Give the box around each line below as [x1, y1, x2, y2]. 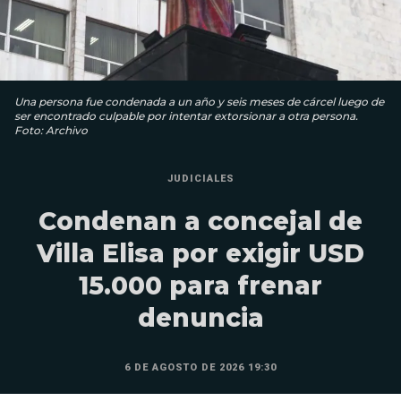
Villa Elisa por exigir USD [37, 237, 364, 269]
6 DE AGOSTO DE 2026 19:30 [124, 361, 277, 373]
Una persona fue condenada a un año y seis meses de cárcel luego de [14, 94, 384, 108]
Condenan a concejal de [38, 205, 363, 236]
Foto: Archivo [14, 123, 88, 137]
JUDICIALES [166, 172, 235, 184]
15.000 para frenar [79, 269, 322, 301]
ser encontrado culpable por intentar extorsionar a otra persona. [14, 108, 358, 123]
